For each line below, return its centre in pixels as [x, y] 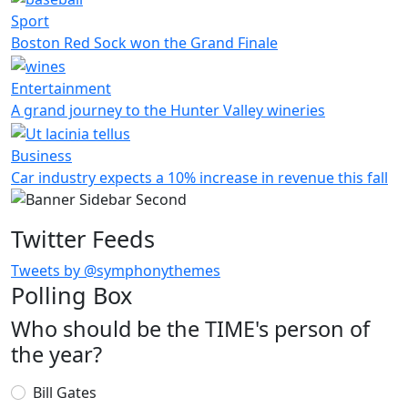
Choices [46, 387]
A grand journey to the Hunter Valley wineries [168, 110]
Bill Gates [65, 392]
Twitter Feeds [83, 238]
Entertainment [61, 88]
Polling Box [71, 295]
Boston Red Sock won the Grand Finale [144, 43]
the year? [56, 354]
